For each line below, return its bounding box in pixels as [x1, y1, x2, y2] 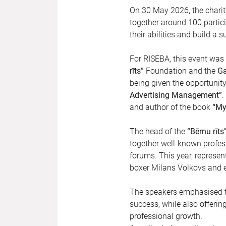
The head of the [130, 127, 187, 137]
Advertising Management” [130, 90, 222, 100]
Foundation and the [144, 66, 217, 76]
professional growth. [130, 211, 202, 221]
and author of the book [130, 102, 212, 112]
